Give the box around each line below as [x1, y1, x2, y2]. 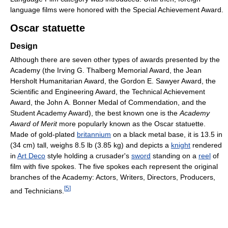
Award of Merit [10, 120, 57, 128]
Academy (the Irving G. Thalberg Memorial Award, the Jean [10, 66, 202, 75]
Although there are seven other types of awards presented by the [10, 55, 220, 64]
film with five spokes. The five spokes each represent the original [10, 162, 218, 171]
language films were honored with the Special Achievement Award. [10, 6, 223, 14]
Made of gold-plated [10, 130, 77, 139]
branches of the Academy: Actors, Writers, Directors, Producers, [10, 173, 215, 182]
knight [171, 141, 190, 150]
